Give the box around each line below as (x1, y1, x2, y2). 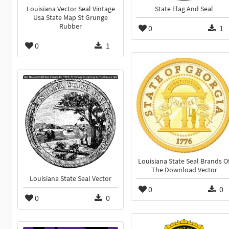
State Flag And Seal (155, 5, 213, 14)
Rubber (59, 22, 82, 31)
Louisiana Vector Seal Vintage (26, 5, 115, 14)
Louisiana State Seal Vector (30, 174, 111, 184)
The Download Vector (151, 166, 217, 175)
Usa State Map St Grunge (33, 13, 108, 22)
